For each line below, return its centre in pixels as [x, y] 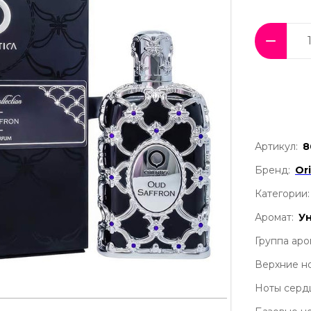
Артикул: [276, 146]
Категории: [282, 193]
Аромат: [274, 217]
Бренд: [272, 170]
